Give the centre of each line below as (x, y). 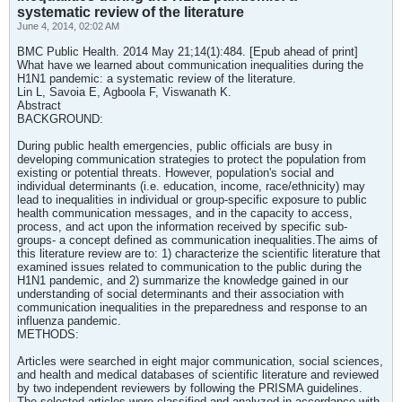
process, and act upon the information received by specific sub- (182, 227)
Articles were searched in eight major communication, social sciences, (200, 361)
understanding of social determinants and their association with (180, 294)
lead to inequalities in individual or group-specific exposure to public (192, 200)
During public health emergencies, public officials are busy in (175, 146)
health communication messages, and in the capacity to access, (185, 213)
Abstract (39, 105)
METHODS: (48, 334)
